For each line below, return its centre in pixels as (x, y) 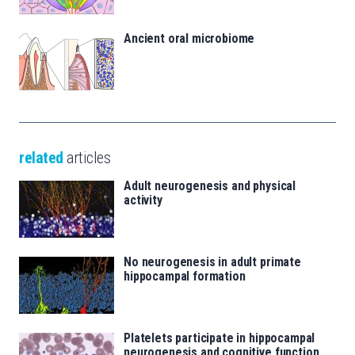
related (41, 157)
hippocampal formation (185, 276)
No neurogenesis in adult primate (212, 261)
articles (86, 157)
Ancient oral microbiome (189, 38)
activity (143, 200)
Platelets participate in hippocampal (219, 338)
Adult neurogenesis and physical (210, 185)
